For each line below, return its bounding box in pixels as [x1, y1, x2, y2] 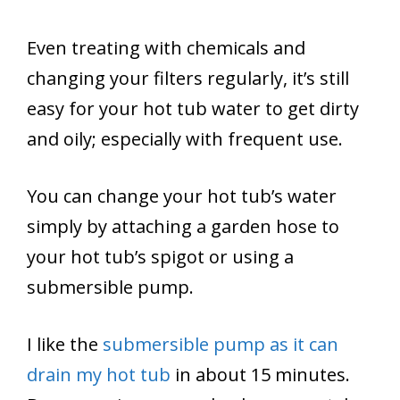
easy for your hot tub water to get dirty [27, 96, 359, 121]
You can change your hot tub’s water [27, 183, 337, 208]
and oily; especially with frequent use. [27, 126, 343, 151]
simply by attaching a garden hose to [27, 213, 339, 238]
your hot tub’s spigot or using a [27, 244, 294, 269]
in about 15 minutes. [171, 362, 350, 387]
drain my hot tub [27, 362, 171, 387]
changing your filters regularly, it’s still [27, 65, 349, 90]
